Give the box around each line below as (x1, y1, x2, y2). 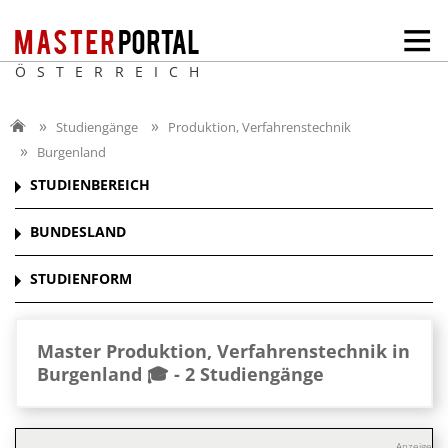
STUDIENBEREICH (30, 175, 150, 195)
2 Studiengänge (185, 362, 324, 387)
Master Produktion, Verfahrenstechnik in (37, 339, 410, 364)
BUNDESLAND (30, 222, 126, 242)
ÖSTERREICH (15, 62, 210, 81)
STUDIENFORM (30, 269, 132, 289)
